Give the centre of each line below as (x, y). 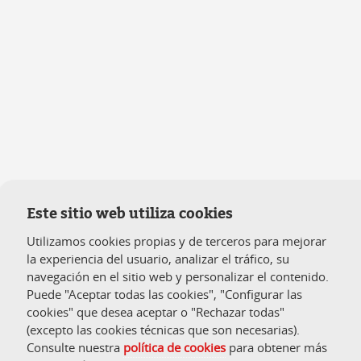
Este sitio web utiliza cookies (130, 214)
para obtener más (276, 347)
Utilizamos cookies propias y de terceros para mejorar (176, 241)
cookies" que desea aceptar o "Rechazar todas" (156, 312)
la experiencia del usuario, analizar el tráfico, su (158, 259)
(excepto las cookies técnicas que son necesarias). (163, 330)
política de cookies (174, 347)
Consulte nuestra (75, 347)
